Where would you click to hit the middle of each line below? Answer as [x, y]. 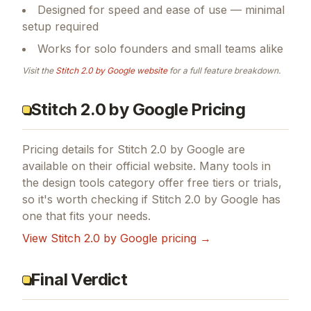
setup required [60, 72]
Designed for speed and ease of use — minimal [161, 55]
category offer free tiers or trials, [193, 228]
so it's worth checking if [87, 245]
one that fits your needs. [86, 261]
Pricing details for [70, 195]
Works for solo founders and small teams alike [160, 94]
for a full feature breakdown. [224, 116]
